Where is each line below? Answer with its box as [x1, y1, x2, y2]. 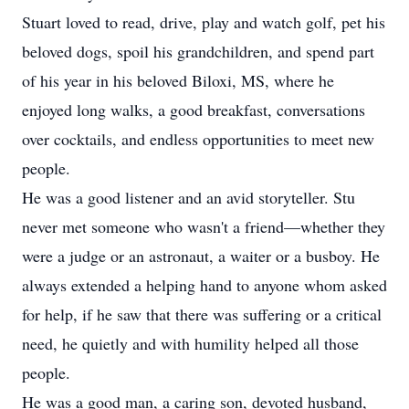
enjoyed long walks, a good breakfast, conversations [22, 99, 365, 121]
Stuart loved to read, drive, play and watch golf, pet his [22, 11, 385, 33]
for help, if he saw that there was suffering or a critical [22, 303, 382, 325]
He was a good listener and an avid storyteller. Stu [22, 186, 355, 208]
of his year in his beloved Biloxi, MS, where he [22, 69, 334, 91]
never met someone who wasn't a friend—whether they [22, 215, 385, 237]
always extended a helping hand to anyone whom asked [22, 274, 387, 296]
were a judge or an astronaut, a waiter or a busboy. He [22, 245, 380, 267]
